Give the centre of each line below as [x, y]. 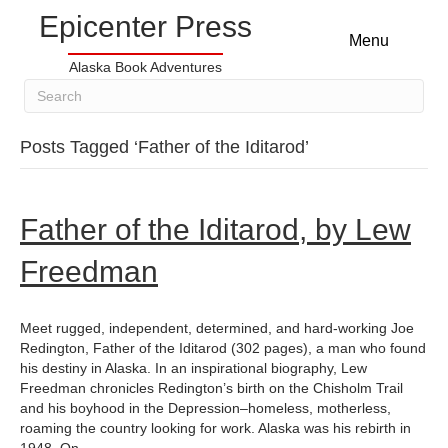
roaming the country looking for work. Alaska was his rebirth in [215, 428]
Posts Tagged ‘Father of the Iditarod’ [164, 147]
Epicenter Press [145, 26]
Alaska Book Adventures [145, 67]
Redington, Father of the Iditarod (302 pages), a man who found [223, 348]
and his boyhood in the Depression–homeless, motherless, [205, 408]
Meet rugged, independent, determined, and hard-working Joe [217, 328]
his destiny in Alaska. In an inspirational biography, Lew [193, 368]
